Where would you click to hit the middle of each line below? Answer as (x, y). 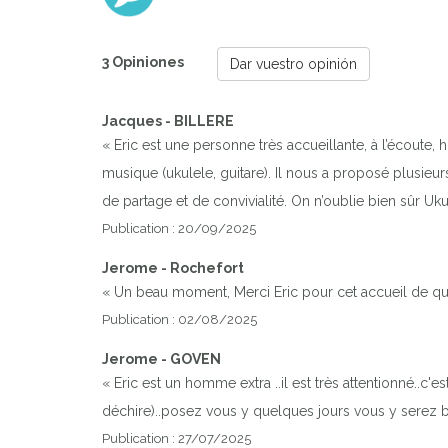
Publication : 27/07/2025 (176, 438)
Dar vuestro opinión (293, 63)
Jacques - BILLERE (168, 120)
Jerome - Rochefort (173, 267)
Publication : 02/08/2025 (179, 319)
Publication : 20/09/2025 (179, 228)
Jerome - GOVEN (161, 358)
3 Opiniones (144, 62)
